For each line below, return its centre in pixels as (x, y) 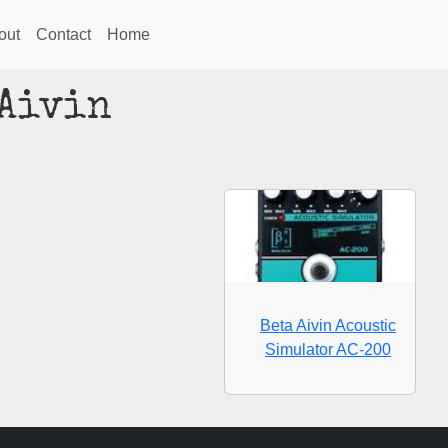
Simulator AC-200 (328, 350)
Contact (63, 34)
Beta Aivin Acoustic (328, 326)
